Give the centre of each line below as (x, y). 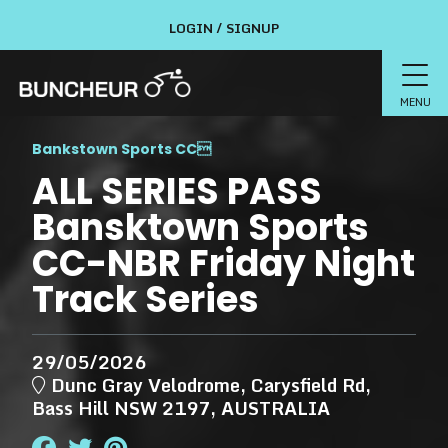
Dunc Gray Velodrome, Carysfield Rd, (208, 385)
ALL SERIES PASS (177, 191)
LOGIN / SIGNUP (224, 28)
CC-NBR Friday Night (223, 263)
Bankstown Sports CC (114, 149)
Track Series (145, 299)
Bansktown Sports (200, 227)
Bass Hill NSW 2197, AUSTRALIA (181, 408)
